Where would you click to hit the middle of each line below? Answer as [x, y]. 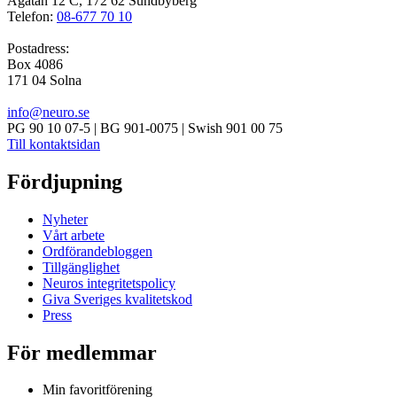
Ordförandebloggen [97, 251]
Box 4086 [35, 64]
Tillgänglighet [81, 267]
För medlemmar [82, 352]
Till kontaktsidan [54, 144]
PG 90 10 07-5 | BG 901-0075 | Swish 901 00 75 [145, 128]
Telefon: [32, 16]
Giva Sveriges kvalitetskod [117, 299]
